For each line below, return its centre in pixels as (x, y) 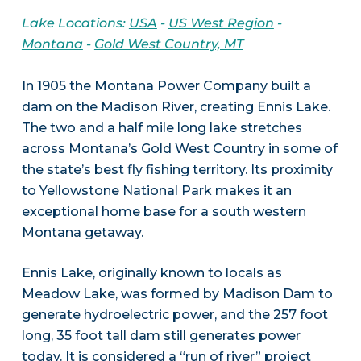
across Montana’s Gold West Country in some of (179, 149)
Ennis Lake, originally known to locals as (151, 273)
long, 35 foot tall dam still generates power (161, 336)
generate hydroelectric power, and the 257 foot (174, 315)
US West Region (221, 23)
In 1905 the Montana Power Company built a (166, 86)
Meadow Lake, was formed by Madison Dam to (177, 294)
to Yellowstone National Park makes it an (156, 191)
